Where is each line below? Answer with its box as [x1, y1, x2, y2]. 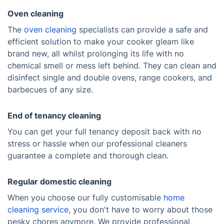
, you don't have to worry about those [68, 204, 212, 214]
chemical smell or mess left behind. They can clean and [7, 60, 216, 70]
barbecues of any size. [7, 84, 93, 94]
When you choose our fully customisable [7, 192, 163, 202]
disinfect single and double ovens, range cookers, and [7, 72, 212, 82]
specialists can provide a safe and [76, 24, 208, 34]
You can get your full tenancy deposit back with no [7, 126, 201, 136]
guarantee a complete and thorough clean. [7, 150, 168, 160]
